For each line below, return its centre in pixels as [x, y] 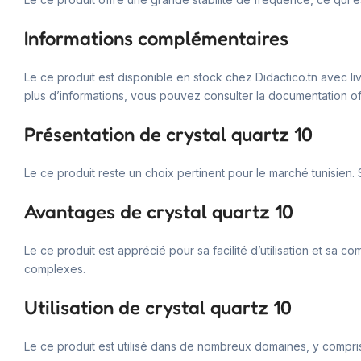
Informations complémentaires [156, 38]
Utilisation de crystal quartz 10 [158, 307]
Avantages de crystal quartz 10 [159, 211]
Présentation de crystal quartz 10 [168, 134]
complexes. [55, 268]
